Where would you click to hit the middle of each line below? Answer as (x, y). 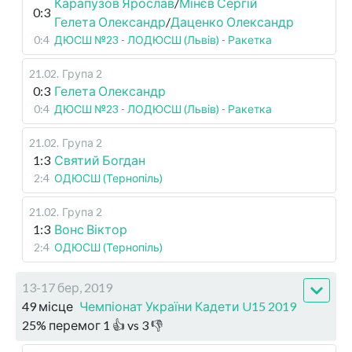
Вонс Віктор (91, 229)
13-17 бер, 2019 (67, 287)
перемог (75, 325)
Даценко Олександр (232, 22)
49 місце (48, 306)
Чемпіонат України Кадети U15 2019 (188, 306)
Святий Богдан (100, 160)
